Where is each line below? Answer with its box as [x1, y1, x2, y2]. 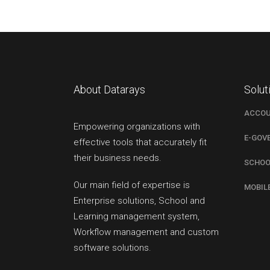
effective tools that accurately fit [74, 136, 207, 148]
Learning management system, [74, 210, 199, 222]
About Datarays [74, 83, 145, 96]
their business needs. [74, 152, 162, 163]
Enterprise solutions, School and [74, 195, 205, 206]
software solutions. [74, 242, 151, 253]
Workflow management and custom [74, 226, 219, 237]
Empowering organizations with [74, 121, 200, 132]
